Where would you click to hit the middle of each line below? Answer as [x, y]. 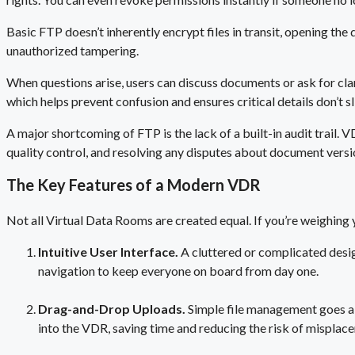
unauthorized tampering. [73, 51]
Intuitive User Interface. [109, 251]
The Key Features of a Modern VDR [134, 184]
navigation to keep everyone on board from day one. [178, 270]
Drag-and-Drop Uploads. [113, 308]
